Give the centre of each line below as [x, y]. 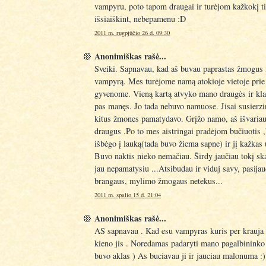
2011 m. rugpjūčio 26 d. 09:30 [132, 33]
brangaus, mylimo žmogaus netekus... [159, 180]
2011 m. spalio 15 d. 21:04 [128, 194]
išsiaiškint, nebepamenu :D [140, 19]
